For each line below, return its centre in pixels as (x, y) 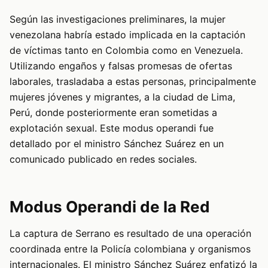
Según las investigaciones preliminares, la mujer (118, 19)
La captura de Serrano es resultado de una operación (130, 234)
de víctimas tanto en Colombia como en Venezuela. (126, 51)
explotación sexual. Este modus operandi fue (112, 128)
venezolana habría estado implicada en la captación (127, 35)
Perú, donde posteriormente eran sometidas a (113, 113)
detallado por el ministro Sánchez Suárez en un (117, 144)
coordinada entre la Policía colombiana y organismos (130, 249)
